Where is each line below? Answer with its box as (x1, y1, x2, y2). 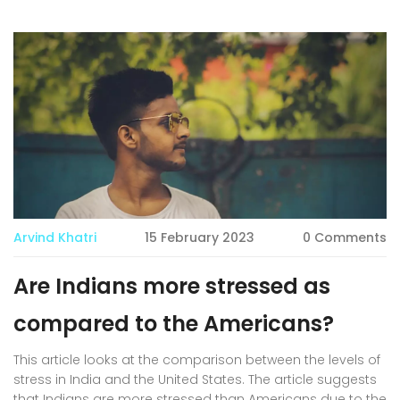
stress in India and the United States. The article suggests (13, 371, 377, 388)
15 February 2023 (145, 229, 254, 246)
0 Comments (303, 229, 387, 246)
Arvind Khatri (13, 229, 96, 246)
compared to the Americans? (13, 309, 334, 338)
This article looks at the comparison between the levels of (13, 351, 380, 369)
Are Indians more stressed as (13, 271, 330, 301)
